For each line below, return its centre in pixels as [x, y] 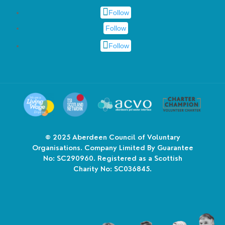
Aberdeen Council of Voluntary [126, 137]
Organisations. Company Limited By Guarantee [113, 148]
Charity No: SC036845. [113, 169]
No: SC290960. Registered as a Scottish [113, 158]
